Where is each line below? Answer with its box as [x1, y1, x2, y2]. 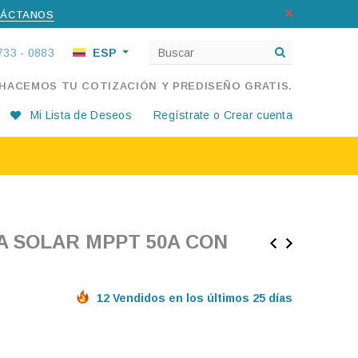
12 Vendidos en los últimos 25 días [97, 292, 292, 304]
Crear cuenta [223, 109, 292, 121]
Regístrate [153, 109, 210, 121]
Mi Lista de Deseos [30, 109, 132, 121]
